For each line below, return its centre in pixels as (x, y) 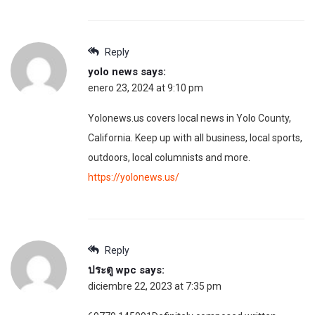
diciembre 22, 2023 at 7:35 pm (155, 286)
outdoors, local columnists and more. (169, 157)
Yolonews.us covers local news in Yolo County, (189, 118)
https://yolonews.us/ (134, 177)
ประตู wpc (112, 270)
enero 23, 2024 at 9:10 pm (146, 88)
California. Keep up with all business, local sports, (195, 137)
